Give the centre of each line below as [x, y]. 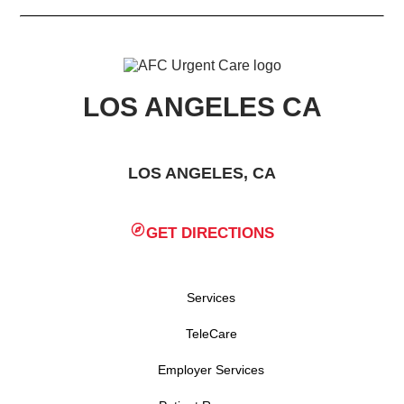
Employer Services [211, 369]
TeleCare [211, 333]
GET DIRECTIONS [211, 233]
